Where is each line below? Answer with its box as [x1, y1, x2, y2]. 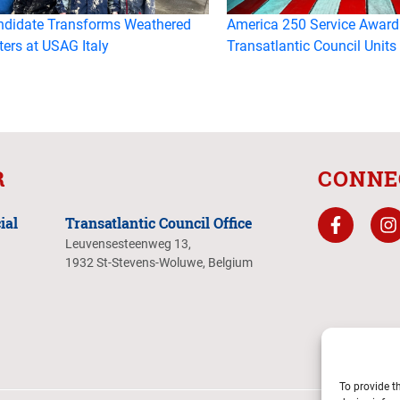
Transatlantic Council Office [65, 212, 254, 232]
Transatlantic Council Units [227, 37, 396, 54]
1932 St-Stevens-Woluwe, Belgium [65, 254, 254, 270]
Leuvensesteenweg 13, [65, 236, 192, 251]
